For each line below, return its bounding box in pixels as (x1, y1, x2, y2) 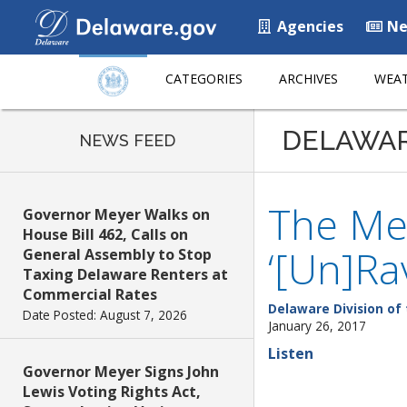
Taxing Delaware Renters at (23, 264, 228, 284)
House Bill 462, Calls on (23, 224, 188, 244)
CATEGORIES (165, 70, 243, 87)
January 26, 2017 (268, 317, 366, 334)
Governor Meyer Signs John (23, 362, 219, 382)
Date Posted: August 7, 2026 (23, 306, 187, 323)
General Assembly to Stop (23, 244, 212, 264)
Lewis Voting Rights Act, (23, 382, 201, 402)
